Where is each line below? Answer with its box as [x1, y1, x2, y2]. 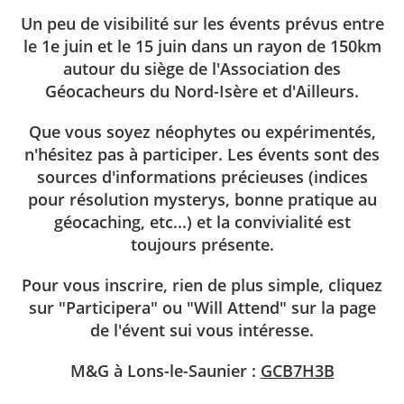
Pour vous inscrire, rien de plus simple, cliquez [22, 274, 382, 297]
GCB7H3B [260, 360, 335, 382]
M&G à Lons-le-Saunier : [69, 360, 261, 382]
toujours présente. [130, 234, 274, 256]
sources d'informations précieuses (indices [36, 166, 368, 188]
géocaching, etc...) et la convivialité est [53, 211, 351, 234]
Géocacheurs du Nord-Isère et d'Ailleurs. [45, 80, 359, 103]
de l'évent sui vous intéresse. [90, 319, 314, 342]
